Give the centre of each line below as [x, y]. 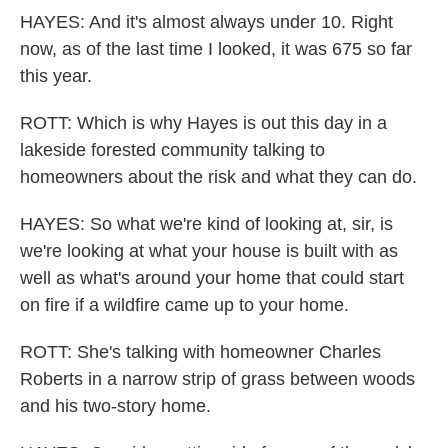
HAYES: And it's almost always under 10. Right [206, 22]
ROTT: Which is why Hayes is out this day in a [203, 123]
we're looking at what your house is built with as [209, 251]
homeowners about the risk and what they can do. [218, 177]
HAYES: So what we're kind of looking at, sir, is [206, 224]
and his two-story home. [115, 406]
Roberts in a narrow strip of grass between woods [217, 379]
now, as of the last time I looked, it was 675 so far [216, 49]
